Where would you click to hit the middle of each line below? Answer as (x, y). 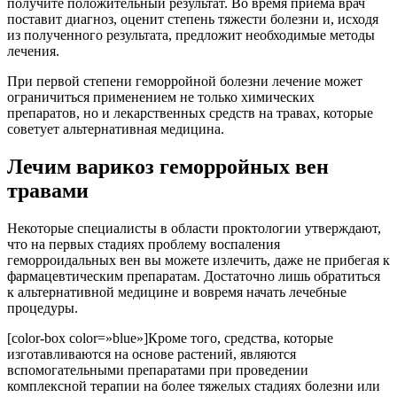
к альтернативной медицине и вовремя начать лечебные (177, 292)
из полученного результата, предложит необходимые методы (191, 35)
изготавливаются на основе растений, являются (152, 354)
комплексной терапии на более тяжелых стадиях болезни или (194, 385)
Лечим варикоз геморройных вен (168, 166)
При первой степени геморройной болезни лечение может (185, 81)
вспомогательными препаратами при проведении (158, 370)
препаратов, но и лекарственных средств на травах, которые (190, 113)
